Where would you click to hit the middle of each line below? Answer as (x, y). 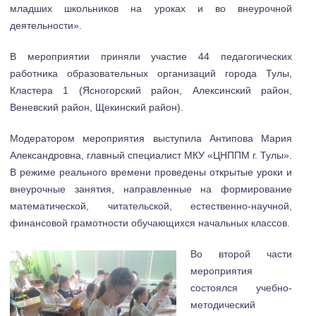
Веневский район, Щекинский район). (97, 108)
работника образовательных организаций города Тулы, (151, 74)
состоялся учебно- (241, 287)
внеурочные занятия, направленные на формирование (151, 189)
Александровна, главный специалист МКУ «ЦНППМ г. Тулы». (151, 155)
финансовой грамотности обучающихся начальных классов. (150, 223)
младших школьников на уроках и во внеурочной (151, 9)
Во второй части (241, 254)
